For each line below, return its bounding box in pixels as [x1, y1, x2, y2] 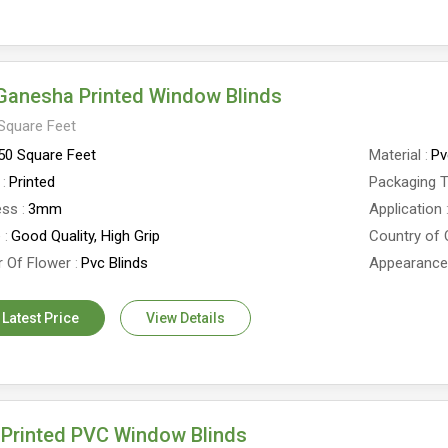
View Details [145, 310, 225, 326]
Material [369, 146, 422, 164]
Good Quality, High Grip [10, 227, 160, 245]
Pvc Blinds [80, 254, 148, 272]
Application [369, 200, 443, 218]
